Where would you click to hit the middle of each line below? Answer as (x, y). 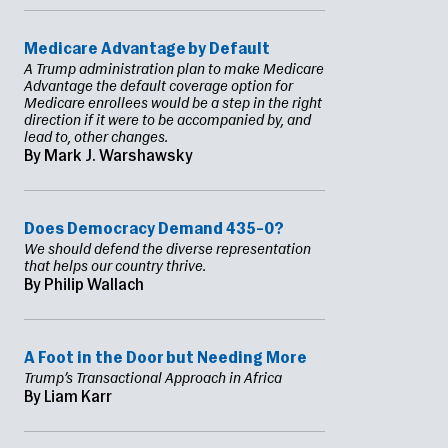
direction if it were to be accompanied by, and (167, 121)
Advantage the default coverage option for (158, 87)
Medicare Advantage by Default (147, 50)
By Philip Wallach (84, 286)
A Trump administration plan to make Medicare (174, 70)
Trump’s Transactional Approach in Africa (153, 379)
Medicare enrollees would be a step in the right (173, 104)
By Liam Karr (68, 398)
